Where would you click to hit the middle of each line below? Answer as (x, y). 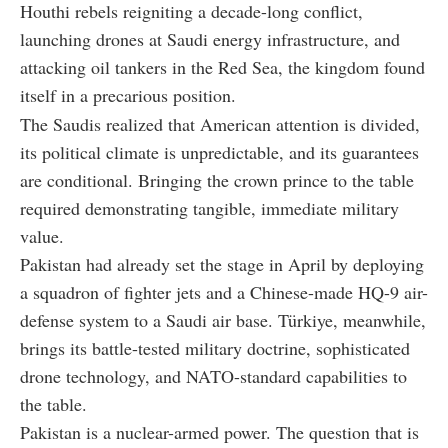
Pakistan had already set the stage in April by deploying (222, 264)
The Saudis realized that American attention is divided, (220, 124)
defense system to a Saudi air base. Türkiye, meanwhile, (223, 320)
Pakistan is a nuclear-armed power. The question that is (219, 432)
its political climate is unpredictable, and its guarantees (219, 152)
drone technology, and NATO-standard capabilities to (213, 376)
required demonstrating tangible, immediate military (209, 208)
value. (42, 236)
